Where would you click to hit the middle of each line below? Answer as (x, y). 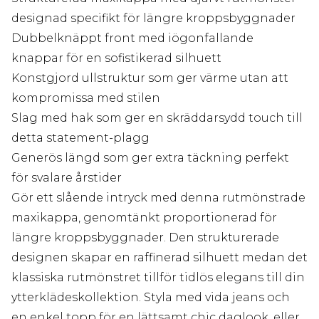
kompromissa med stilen (86, 98)
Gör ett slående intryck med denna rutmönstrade (158, 198)
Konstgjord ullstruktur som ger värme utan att (150, 78)
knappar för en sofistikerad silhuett (116, 58)
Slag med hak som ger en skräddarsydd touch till (157, 118)
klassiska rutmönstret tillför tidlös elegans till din (158, 278)
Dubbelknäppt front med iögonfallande (132, 38)
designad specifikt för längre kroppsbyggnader (153, 19)
